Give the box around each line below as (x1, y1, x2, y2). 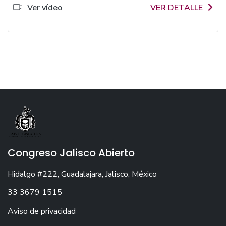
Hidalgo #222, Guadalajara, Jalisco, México (8, 168, 157, 180)
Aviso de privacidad (8, 206, 76, 217)
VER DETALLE (150, 2, 203, 13)
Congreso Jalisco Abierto (8, 146, 135, 160)
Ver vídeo (27, 2, 62, 13)
